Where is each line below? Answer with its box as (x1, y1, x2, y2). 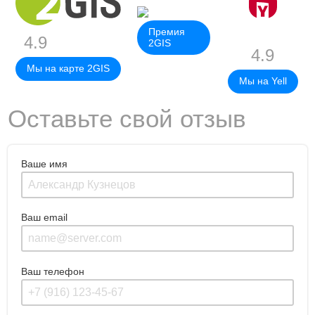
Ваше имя (21, 157, 68, 169)
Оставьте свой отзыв (8, 105, 247, 133)
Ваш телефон (21, 265, 85, 277)
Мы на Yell (238, 75, 287, 87)
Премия (148, 25, 185, 37)
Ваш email (21, 212, 68, 224)
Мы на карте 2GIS (27, 63, 110, 75)
